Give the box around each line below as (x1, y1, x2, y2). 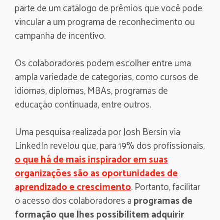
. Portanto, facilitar (131, 179, 200, 195)
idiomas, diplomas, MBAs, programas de (15, 83, 168, 99)
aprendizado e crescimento (15, 179, 131, 195)
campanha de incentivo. (15, 28, 106, 44)
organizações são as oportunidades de (15, 165, 178, 181)
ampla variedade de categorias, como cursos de (15, 69, 198, 85)
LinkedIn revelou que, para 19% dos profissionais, (15, 138, 205, 154)
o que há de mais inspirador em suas (15, 152, 168, 167)
